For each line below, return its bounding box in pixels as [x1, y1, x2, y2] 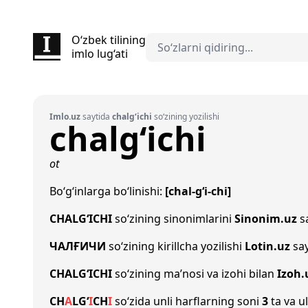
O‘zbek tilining [71, 32, 146, 47]
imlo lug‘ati [71, 46, 128, 61]
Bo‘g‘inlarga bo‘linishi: [49, 184, 165, 199]
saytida [80, 111, 112, 122]
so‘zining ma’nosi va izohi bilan [112, 266, 277, 281]
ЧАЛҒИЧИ [49, 239, 106, 254]
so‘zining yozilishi [152, 111, 219, 122]
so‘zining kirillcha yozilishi [106, 239, 245, 254]
